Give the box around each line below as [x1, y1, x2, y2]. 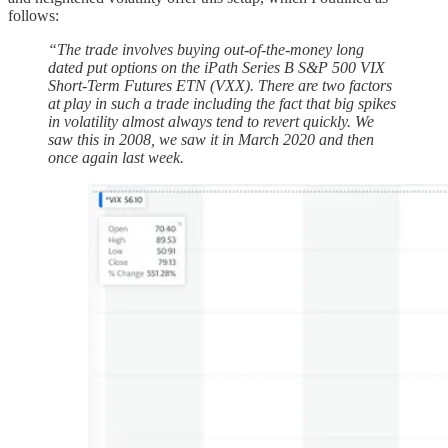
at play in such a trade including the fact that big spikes [48, 94, 396, 112]
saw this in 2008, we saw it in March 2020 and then [48, 130, 374, 148]
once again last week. [48, 148, 184, 166]
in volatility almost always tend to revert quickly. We [48, 112, 374, 130]
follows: [8, 6, 59, 24]
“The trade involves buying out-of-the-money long [48, 40, 364, 58]
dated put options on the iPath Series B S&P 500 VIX [48, 58, 385, 76]
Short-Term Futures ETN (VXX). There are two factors [48, 76, 392, 94]
